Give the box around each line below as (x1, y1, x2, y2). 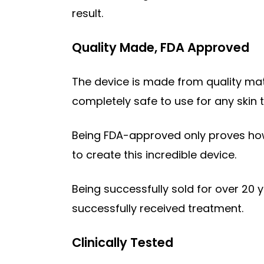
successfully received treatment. (72, 200, 243, 216)
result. (72, 5, 103, 21)
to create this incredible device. (72, 147, 236, 162)
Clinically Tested (72, 233, 173, 251)
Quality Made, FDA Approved (72, 38, 249, 56)
